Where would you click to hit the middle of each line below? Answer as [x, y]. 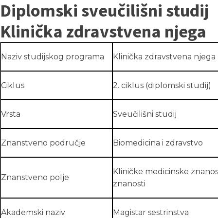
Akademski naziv [33, 212]
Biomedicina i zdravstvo [158, 143]
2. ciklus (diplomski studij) [162, 85]
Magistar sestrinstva [151, 212]
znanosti [129, 184]
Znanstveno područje [43, 143]
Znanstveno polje [35, 177]
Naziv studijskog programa [53, 57]
